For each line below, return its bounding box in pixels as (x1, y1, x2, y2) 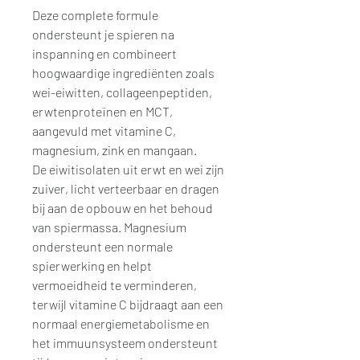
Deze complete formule (32, 6, 158, 22)
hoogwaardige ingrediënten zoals (32, 64, 215, 80)
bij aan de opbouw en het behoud (32, 199, 213, 215)
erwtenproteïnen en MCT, (32, 103, 173, 119)
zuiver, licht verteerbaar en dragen (32, 180, 219, 196)
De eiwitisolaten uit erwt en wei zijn (32, 161, 224, 177)
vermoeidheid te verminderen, (32, 276, 197, 292)
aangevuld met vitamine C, (32, 122, 176, 138)
